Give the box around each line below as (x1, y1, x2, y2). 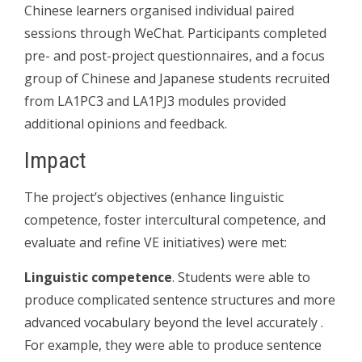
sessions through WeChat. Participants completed (24, 23, 326, 42)
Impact (24, 146, 86, 174)
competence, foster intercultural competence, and (24, 210, 326, 229)
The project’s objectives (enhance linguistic (24, 187, 284, 206)
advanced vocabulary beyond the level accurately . (24, 313, 323, 331)
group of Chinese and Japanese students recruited (24, 69, 330, 87)
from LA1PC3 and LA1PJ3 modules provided (24, 91, 286, 110)
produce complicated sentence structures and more (24, 290, 335, 309)
